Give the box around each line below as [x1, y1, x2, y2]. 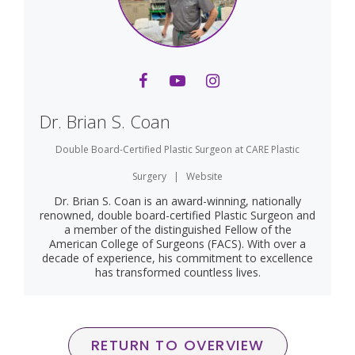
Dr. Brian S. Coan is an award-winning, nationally [54, 193, 301, 208]
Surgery [132, 170, 166, 183]
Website [186, 170, 223, 183]
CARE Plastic [246, 143, 300, 156]
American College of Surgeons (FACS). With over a [49, 236, 306, 251]
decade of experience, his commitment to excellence [42, 250, 313, 265]
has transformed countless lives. [94, 265, 261, 280]
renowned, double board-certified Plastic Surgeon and [40, 208, 315, 223]
